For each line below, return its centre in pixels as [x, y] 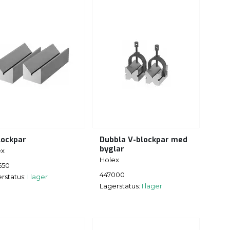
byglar [112, 149]
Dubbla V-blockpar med [143, 140]
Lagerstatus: [121, 186]
